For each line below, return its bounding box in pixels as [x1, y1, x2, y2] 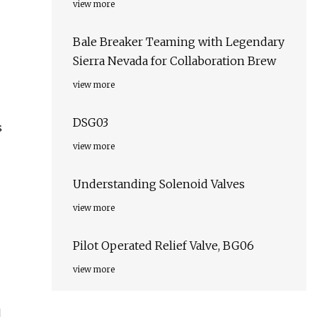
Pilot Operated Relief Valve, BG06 [73, 238, 254, 253]
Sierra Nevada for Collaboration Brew [73, 54, 276, 69]
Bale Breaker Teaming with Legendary [73, 35, 284, 50]
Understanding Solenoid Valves [73, 177, 245, 192]
